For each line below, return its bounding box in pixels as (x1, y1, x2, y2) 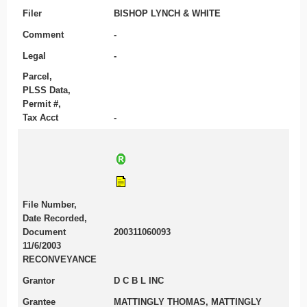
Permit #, (22, 99, 61, 110)
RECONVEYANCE (22, 254, 97, 265)
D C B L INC (114, 275, 164, 286)
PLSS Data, (22, 85, 71, 96)
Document (22, 227, 66, 238)
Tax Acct (22, 112, 58, 123)
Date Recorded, (22, 213, 87, 224)
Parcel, (22, 71, 52, 82)
